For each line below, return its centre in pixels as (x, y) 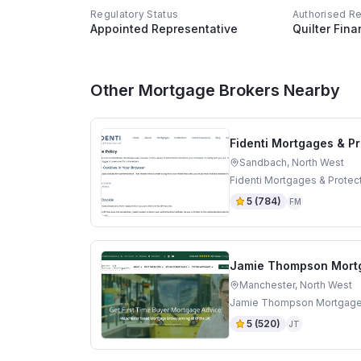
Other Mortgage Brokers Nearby (215, 90)
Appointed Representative (164, 28)
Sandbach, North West (292, 162)
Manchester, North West (296, 284)
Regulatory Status (135, 14)
